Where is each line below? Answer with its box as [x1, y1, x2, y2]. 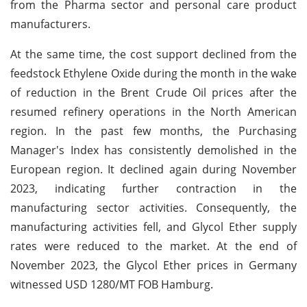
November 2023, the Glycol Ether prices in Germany [10, 257, 297, 273]
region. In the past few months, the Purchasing [10, 123, 297, 138]
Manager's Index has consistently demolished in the [10, 142, 297, 158]
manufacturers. [10, 16, 90, 32]
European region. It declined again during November [10, 161, 297, 177]
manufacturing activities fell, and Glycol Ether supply [10, 219, 297, 234]
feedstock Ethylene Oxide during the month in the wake [10, 65, 297, 81]
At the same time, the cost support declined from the [10, 46, 297, 62]
